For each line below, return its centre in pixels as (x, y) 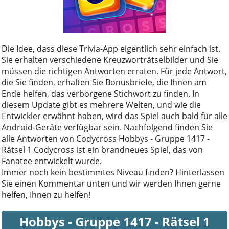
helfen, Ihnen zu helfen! (46, 195)
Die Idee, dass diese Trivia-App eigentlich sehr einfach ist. (111, 49)
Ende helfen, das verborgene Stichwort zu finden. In (100, 94)
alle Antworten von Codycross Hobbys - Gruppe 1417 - (106, 139)
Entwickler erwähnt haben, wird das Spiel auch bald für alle (114, 116)
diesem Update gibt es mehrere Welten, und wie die (101, 105)
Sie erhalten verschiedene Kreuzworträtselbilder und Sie (110, 60)
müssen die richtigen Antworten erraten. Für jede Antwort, (114, 71)
